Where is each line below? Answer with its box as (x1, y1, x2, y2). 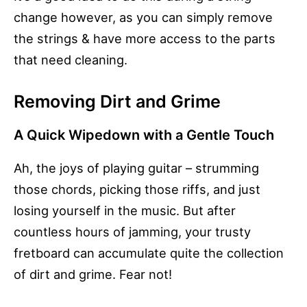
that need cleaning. (14, 52, 127, 68)
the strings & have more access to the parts (14, 31, 275, 47)
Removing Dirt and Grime (14, 91, 221, 112)
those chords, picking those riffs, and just (14, 182, 260, 197)
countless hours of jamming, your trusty (14, 224, 251, 240)
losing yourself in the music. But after (14, 203, 236, 219)
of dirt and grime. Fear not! (14, 267, 172, 282)
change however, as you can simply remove (14, 10, 273, 25)
